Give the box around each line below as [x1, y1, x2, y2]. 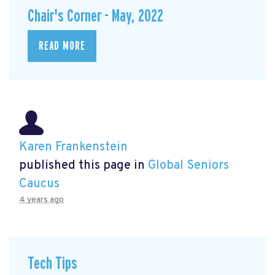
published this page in [19, 158, 148, 174]
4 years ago [19, 195, 64, 206]
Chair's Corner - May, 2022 [28, 7, 163, 26]
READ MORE [39, 39, 85, 52]
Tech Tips [28, 254, 77, 273]
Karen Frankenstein [19, 139, 128, 156]
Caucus [19, 176, 60, 193]
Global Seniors [148, 158, 229, 174]
